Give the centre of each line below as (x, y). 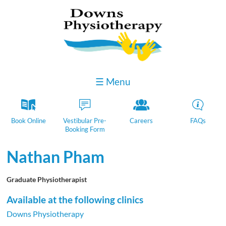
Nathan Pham (56, 156)
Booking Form (85, 129)
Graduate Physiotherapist (47, 179)
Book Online (28, 120)
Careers (141, 120)
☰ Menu (113, 82)
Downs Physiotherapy (45, 214)
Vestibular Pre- (85, 120)
